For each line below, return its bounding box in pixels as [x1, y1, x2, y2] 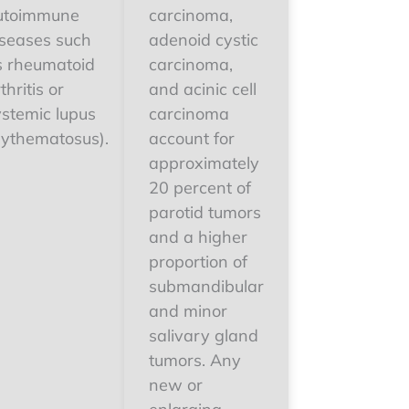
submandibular [149, 276, 264, 297]
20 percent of [149, 177, 251, 198]
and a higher [149, 226, 247, 247]
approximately [149, 152, 259, 173]
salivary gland [149, 325, 258, 346]
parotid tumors [149, 202, 261, 223]
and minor [149, 300, 227, 321]
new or [149, 374, 203, 395]
